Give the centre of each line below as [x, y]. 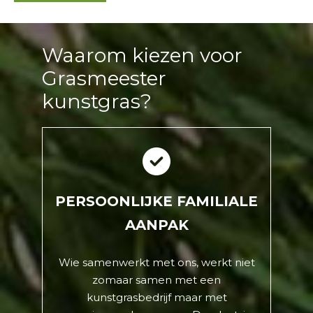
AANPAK [156, 225]
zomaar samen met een [156, 280]
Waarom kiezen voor [142, 56]
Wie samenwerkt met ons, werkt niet [156, 263]
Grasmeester [104, 79]
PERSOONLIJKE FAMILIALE [156, 202]
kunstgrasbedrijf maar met [156, 298]
